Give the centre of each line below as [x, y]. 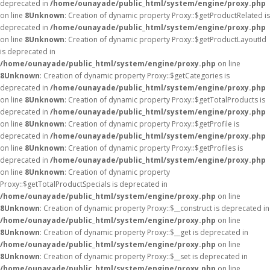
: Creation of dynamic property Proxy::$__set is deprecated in [144, 256]
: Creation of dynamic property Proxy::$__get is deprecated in [144, 232]
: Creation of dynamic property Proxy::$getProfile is [152, 124]
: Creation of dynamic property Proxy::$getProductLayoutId [165, 39]
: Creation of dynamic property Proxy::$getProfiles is [154, 148]
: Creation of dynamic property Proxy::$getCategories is [135, 76]
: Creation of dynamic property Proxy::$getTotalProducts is [165, 100]
